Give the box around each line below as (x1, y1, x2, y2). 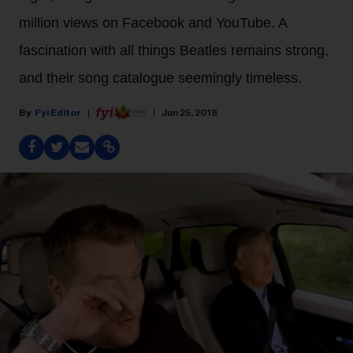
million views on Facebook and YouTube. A (19, 15, 287, 31)
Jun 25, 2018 (162, 107, 217, 117)
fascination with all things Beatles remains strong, (19, 43, 329, 58)
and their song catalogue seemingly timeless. (19, 70, 302, 86)
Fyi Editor (35, 107, 81, 117)
